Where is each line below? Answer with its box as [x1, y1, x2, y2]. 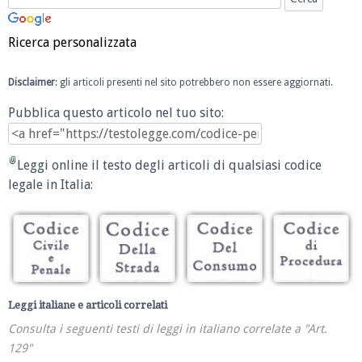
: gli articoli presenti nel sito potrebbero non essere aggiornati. [55, 77, 333, 89]
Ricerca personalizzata [8, 35, 137, 51]
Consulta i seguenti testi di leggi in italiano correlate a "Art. [8, 321, 327, 336]
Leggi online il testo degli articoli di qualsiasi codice [17, 158, 322, 174]
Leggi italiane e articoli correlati [8, 298, 167, 311]
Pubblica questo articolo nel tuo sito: [8, 104, 224, 120]
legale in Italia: [8, 177, 93, 193]
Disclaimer [8, 77, 55, 89]
